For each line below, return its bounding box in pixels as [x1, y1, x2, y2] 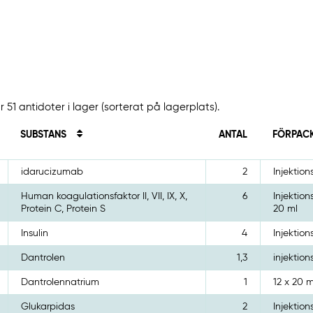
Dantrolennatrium [21, 277, 100, 288]
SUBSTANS [20, 130, 70, 140]
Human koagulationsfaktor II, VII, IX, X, [21, 191, 188, 202]
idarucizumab [21, 167, 84, 177]
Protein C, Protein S [21, 204, 106, 214]
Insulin [21, 228, 49, 239]
